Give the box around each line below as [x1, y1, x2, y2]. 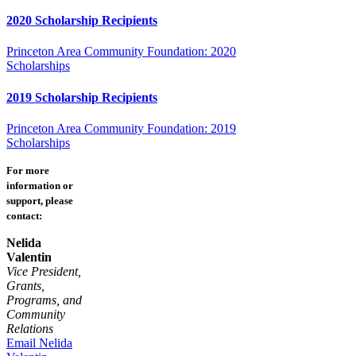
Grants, [6, 278, 44, 292]
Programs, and [6, 292, 82, 307]
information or [6, 179, 73, 192]
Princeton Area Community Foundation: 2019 [6, 121, 236, 135]
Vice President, [6, 264, 81, 278]
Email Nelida [6, 335, 72, 350]
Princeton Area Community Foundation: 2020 [6, 44, 236, 59]
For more [6, 164, 49, 176]
